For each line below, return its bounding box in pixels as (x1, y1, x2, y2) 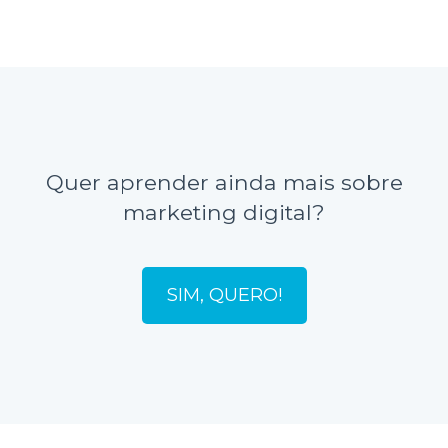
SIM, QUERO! (166, 284, 282, 306)
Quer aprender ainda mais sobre (45, 169, 403, 195)
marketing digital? (123, 199, 325, 225)
